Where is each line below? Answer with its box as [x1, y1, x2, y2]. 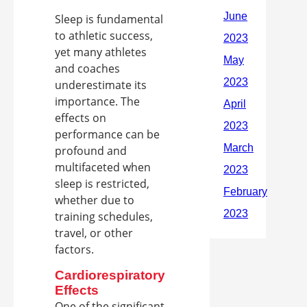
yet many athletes [55, 45, 147, 60]
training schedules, [55, 209, 153, 225]
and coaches [55, 61, 120, 77]
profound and [55, 143, 127, 159]
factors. [55, 242, 94, 258]
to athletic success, [55, 28, 153, 44]
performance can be [55, 127, 160, 143]
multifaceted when [55, 160, 151, 175]
